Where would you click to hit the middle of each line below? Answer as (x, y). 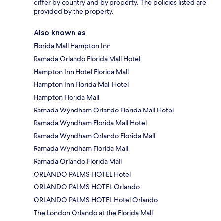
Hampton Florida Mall (66, 97)
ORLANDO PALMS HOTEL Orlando (87, 187)
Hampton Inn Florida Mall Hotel (81, 85)
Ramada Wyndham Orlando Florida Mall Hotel (104, 110)
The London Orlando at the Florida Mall (93, 213)
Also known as (59, 33)
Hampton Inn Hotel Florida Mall (81, 72)
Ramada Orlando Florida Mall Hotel (87, 59)
